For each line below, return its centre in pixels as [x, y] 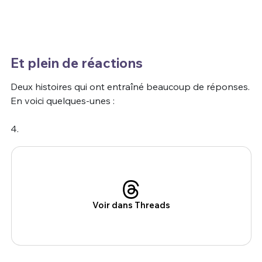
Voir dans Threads [131, 205]
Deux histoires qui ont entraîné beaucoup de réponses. [130, 87]
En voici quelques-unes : [62, 101]
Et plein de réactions [76, 63]
